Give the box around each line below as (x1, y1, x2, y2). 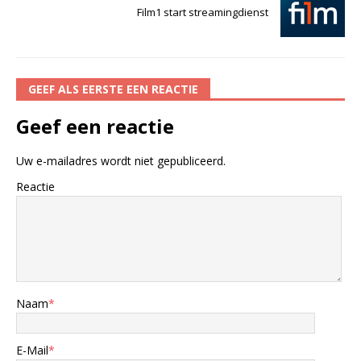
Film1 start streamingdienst (137, 4, 268, 19)
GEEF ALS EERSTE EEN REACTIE (28, 81, 198, 97)
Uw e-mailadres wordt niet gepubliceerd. (16, 152, 226, 168)
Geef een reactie (16, 112, 174, 139)
